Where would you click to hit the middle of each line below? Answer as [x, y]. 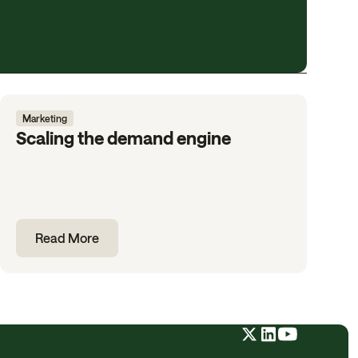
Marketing [44, 118]
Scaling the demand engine [123, 137]
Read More [67, 238]
